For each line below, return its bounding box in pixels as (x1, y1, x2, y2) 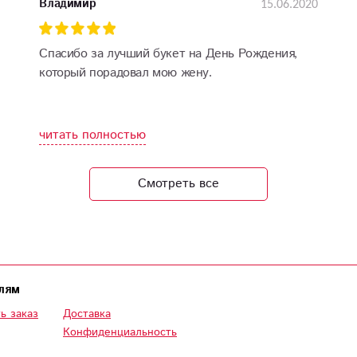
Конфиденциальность (63, 324, 177, 340)
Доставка (63, 306, 111, 322)
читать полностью (39, 125, 147, 144)
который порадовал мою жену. (39, 63, 212, 82)
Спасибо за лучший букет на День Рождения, (39, 44, 297, 63)
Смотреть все (138, 174, 219, 193)
